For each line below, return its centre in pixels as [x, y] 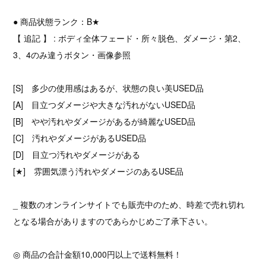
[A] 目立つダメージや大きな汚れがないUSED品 [104, 104]
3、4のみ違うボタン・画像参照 [72, 54]
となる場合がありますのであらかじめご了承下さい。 [113, 221]
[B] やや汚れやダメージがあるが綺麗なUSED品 [104, 121]
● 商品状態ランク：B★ [57, 21]
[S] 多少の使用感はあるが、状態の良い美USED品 [109, 88]
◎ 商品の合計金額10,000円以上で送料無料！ [98, 254]
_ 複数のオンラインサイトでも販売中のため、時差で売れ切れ [129, 204]
